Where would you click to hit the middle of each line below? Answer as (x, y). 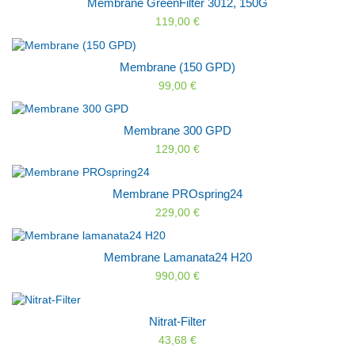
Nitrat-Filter (177, 321)
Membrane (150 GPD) (177, 67)
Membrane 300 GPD (177, 130)
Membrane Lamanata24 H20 (177, 258)
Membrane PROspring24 (177, 194)
